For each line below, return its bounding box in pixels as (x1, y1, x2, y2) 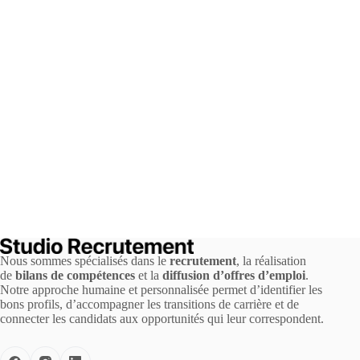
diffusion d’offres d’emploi (162, 268, 305, 283)
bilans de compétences (15, 268, 135, 283)
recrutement (170, 254, 236, 268)
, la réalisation (236, 254, 306, 268)
